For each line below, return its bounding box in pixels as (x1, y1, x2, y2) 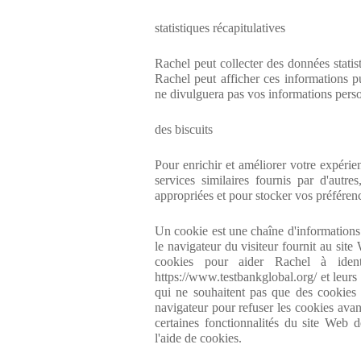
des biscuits (155, 122, 213, 136)
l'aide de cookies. (155, 331, 242, 345)
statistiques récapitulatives (155, 21, 285, 35)
